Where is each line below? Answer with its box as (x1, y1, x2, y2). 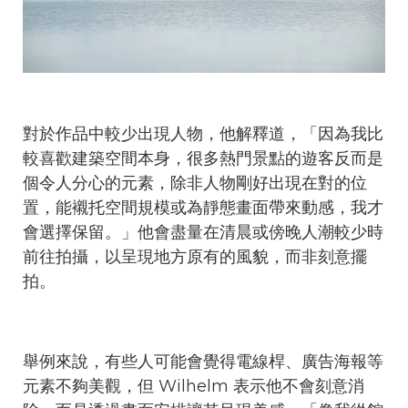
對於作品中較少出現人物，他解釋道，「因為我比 (23, 123, 383, 144)
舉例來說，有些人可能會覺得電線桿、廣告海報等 (23, 351, 383, 372)
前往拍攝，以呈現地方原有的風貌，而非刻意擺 (23, 246, 367, 267)
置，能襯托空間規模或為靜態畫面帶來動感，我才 (23, 197, 383, 218)
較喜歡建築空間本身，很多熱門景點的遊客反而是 (23, 148, 383, 168)
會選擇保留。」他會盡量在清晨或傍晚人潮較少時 (23, 221, 383, 242)
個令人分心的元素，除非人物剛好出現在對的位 (23, 172, 367, 193)
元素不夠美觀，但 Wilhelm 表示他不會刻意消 (23, 375, 364, 396)
